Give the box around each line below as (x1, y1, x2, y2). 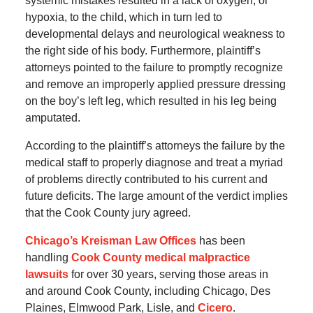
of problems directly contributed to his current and (24, 173, 268, 186)
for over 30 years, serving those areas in (68, 268, 268, 281)
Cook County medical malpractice (71, 252, 250, 264)
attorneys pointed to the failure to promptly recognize (24, 61, 283, 74)
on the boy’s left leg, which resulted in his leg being (24, 95, 277, 108)
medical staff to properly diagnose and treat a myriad (24, 156, 283, 169)
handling (24, 252, 71, 264)
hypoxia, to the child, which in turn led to (24, 11, 222, 24)
